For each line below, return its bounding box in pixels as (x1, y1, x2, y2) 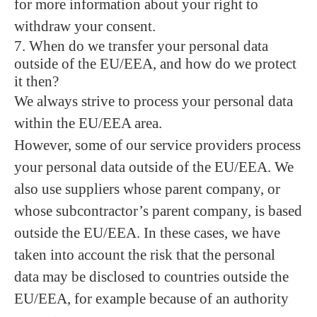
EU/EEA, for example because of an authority (14, 290, 289, 307)
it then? (14, 73, 59, 90)
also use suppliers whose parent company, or (14, 180, 280, 197)
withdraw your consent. (14, 18, 156, 35)
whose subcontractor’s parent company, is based (14, 202, 302, 219)
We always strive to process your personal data (14, 93, 293, 110)
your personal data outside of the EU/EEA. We (14, 158, 294, 175)
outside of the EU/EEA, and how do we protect (14, 55, 296, 72)
